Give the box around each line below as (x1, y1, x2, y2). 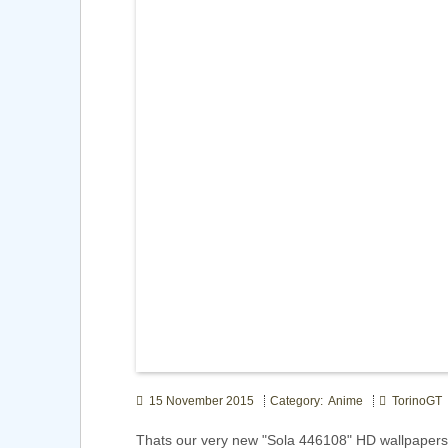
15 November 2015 (143, 394, 254, 409)
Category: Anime (270, 394, 363, 409)
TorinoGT (386, 394, 442, 409)
